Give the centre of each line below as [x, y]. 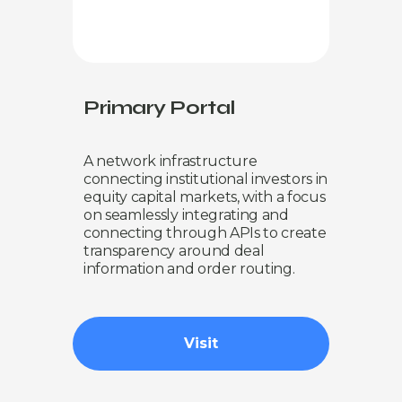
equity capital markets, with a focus [205, 197]
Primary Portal [159, 107]
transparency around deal [174, 250]
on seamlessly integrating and [186, 214]
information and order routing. [189, 268]
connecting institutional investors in [206, 179]
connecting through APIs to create [205, 232]
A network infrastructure [170, 161]
